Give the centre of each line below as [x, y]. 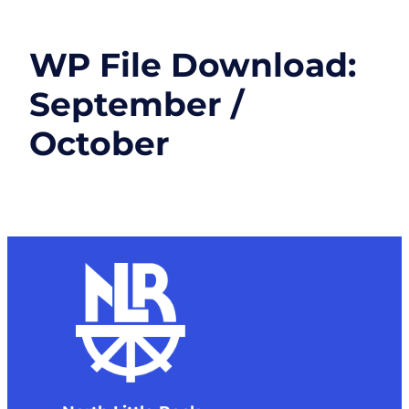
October [100, 144]
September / [136, 105]
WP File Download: [193, 65]
